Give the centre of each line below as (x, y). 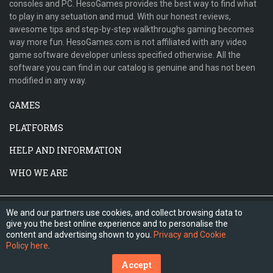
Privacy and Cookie (190, 235)
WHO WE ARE (39, 173)
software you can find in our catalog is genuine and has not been (132, 68)
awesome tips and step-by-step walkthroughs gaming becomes (132, 29)
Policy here (27, 246)
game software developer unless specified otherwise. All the (125, 55)
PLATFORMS (37, 128)
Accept (136, 264)
